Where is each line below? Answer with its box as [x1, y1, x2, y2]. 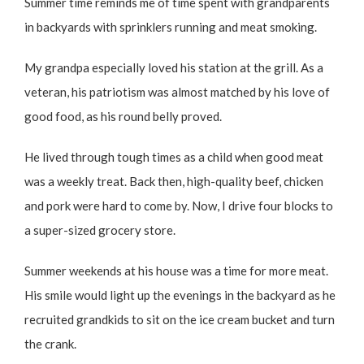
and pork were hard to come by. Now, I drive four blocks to [24, 197, 333, 213]
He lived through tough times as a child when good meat [24, 149, 323, 164]
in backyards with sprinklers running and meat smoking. [24, 19, 317, 34]
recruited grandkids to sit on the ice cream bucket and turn [24, 311, 335, 327]
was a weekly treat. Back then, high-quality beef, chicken [24, 173, 323, 188]
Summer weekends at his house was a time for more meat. [24, 262, 328, 278]
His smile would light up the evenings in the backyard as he [24, 287, 336, 302]
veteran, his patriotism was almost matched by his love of [24, 84, 330, 99]
